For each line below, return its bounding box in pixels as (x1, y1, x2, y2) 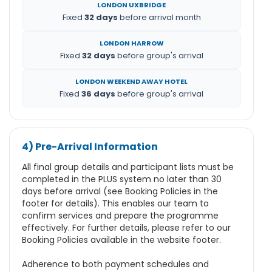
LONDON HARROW (99, 38, 164, 49)
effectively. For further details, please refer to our (22, 222, 231, 234)
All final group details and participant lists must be (22, 161, 234, 174)
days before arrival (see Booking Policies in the (22, 185, 218, 198)
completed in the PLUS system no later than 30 (22, 173, 222, 186)
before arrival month (117, 12, 201, 24)
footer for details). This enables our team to (22, 197, 209, 210)
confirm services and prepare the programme (22, 209, 219, 222)
